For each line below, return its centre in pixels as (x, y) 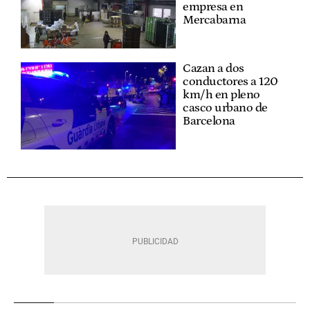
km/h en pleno (221, 94)
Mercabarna (214, 20)
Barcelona (209, 121)
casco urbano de (225, 108)
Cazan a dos (213, 68)
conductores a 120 (230, 81)
